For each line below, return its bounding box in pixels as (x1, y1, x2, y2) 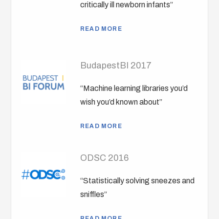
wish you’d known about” (80, 98, 163, 107)
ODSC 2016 (80, 153, 129, 163)
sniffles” (80, 190, 108, 199)
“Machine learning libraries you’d (80, 84, 188, 93)
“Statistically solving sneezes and (80, 176, 195, 185)
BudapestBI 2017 (80, 61, 152, 71)
